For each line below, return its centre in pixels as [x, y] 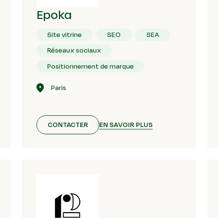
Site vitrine [65, 34]
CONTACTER [68, 125]
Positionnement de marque [91, 66]
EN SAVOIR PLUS [126, 124]
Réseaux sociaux [74, 50]
